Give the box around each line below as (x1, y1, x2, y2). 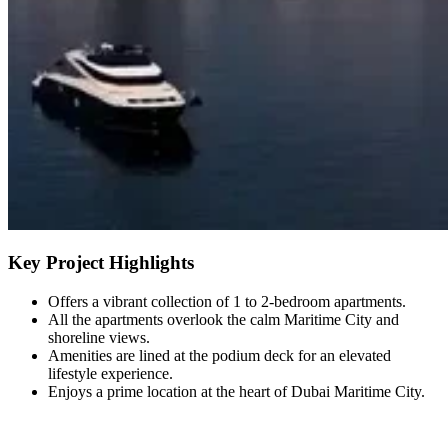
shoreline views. (48, 329, 150, 347)
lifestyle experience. (48, 365, 173, 383)
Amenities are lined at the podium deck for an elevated (48, 347, 391, 365)
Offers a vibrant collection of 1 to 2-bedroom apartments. (48, 293, 406, 311)
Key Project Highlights (8, 252, 194, 274)
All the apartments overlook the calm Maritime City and (48, 311, 399, 329)
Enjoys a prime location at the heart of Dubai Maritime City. (48, 383, 425, 401)
